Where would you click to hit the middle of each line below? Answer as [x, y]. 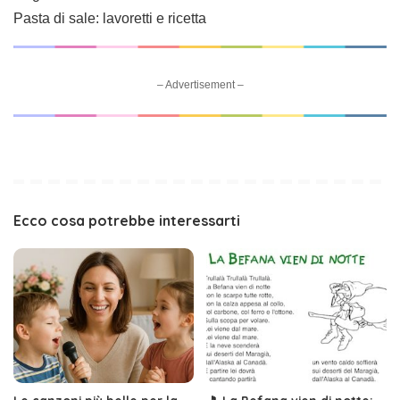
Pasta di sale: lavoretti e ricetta [110, 18]
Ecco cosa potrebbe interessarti [127, 220]
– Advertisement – [200, 84]
